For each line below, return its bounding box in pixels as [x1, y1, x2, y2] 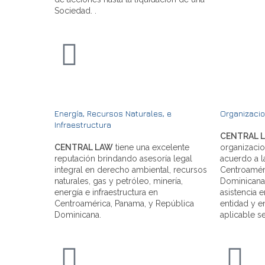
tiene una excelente [113, 142, 189, 152]
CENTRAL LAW [54, 142, 113, 152]
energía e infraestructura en [54, 187, 158, 197]
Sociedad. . [54, 5, 96, 15]
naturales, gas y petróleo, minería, [54, 176, 183, 186]
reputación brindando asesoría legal [54, 153, 192, 163]
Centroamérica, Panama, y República [54, 198, 194, 208]
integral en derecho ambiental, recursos [54, 164, 207, 174]
